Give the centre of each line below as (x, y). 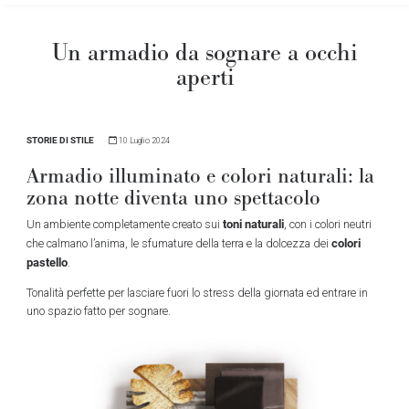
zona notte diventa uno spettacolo (173, 197)
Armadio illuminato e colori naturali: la (200, 175)
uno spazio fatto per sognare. (98, 310)
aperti (204, 77)
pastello (47, 262)
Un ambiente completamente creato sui (124, 225)
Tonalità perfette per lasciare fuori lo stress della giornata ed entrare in (197, 292)
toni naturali (253, 224)
